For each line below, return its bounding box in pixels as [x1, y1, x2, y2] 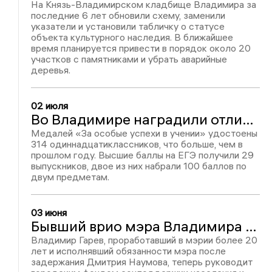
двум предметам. [31, 171, 110, 183]
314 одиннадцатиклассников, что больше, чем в [31, 138, 243, 150]
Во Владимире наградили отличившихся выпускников [242, 110, 254, 128]
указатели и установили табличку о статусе [31, 20, 225, 32]
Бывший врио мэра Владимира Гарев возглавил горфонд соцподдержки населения [245, 217, 257, 235]
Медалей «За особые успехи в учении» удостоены [31, 127, 258, 139]
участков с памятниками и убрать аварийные [31, 53, 228, 65]
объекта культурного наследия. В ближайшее [31, 31, 234, 43]
